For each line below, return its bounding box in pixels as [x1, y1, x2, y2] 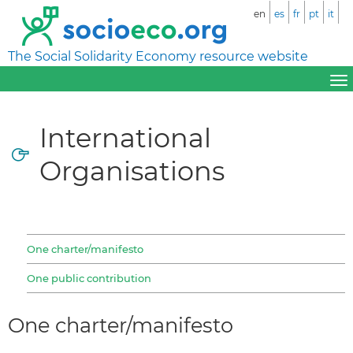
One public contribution [27, 271, 151, 284]
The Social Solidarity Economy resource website [8, 49, 308, 64]
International [39, 121, 211, 154]
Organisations [39, 154, 225, 187]
